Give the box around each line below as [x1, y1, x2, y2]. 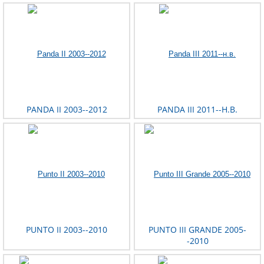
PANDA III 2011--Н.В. [157, 104, 237, 115]
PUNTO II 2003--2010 [26, 224, 107, 236]
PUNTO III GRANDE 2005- [148, 224, 246, 236]
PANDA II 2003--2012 [26, 104, 107, 115]
